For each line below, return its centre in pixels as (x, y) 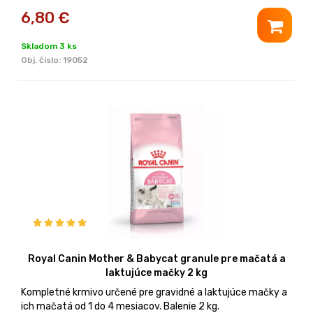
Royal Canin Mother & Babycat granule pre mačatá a (156, 259)
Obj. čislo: (42, 60)
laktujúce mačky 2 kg (156, 272)
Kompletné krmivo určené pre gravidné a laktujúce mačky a (154, 292)
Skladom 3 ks (49, 46)
